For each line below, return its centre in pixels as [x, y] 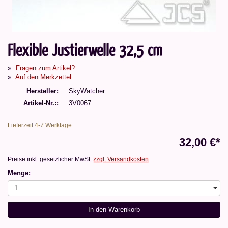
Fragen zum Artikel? [45, 68]
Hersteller [41, 91]
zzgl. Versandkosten [121, 159]
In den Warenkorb [114, 209]
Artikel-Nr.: [40, 103]
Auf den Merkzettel [43, 77]
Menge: [19, 173]
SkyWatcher [87, 91]
